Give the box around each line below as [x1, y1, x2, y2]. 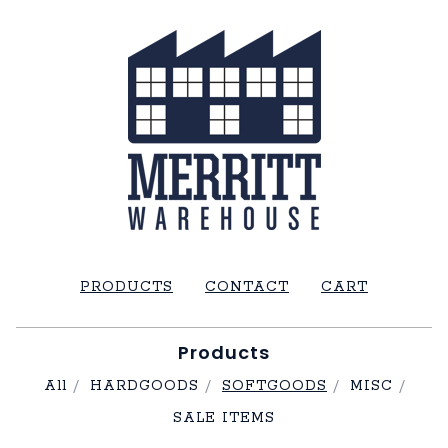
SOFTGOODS [222, 377, 327, 395]
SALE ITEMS [173, 409, 275, 427]
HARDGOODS [90, 377, 199, 395]
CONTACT [205, 278, 289, 296]
